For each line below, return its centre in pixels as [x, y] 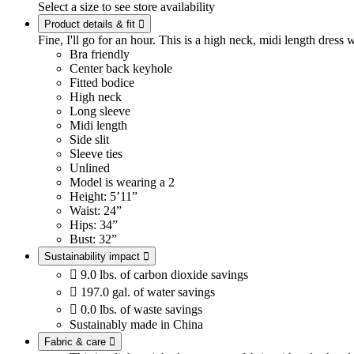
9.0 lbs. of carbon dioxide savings [164, 275]
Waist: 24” [96, 211]
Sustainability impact [92, 257]
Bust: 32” [93, 239]
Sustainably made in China [136, 325]
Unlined [90, 168]
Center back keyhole [121, 69]
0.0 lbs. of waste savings [141, 310]
